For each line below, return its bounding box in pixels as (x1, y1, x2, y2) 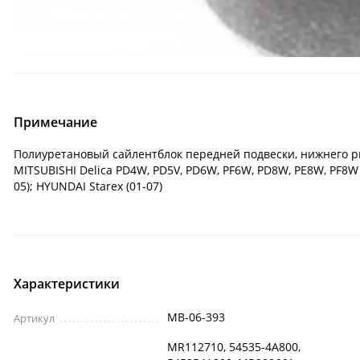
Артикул (14, 311, 55, 326)
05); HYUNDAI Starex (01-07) (14, 178, 162, 194)
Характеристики (14, 275, 120, 293)
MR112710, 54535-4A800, (167, 339, 301, 355)
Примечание (14, 113, 97, 132)
